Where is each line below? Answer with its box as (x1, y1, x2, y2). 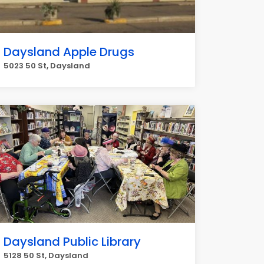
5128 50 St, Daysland (4, 250, 88, 261)
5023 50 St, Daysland (4, 60, 90, 71)
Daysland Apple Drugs (4, 44, 134, 60)
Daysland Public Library (4, 233, 141, 250)
